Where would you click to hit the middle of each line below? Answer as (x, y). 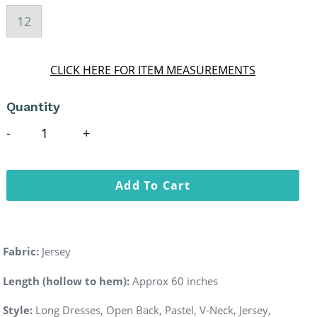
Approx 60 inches (175, 281)
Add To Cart (153, 186)
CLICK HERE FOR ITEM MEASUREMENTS (153, 70)
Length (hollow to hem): (66, 281)
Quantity (33, 107)
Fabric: (21, 252)
